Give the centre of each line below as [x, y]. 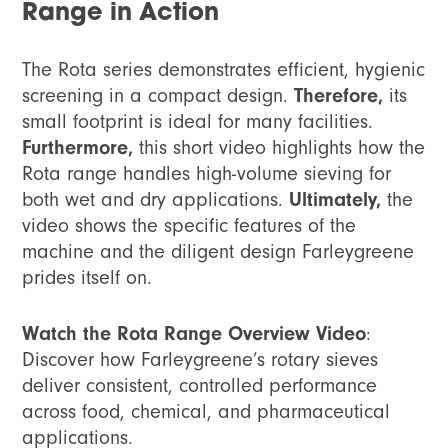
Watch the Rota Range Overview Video [194, 334]
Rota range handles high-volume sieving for [207, 174]
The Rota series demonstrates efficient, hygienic [224, 70]
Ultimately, [335, 200]
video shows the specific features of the [189, 226]
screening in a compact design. [158, 96]
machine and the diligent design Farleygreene [218, 252]
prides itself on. [87, 278]
